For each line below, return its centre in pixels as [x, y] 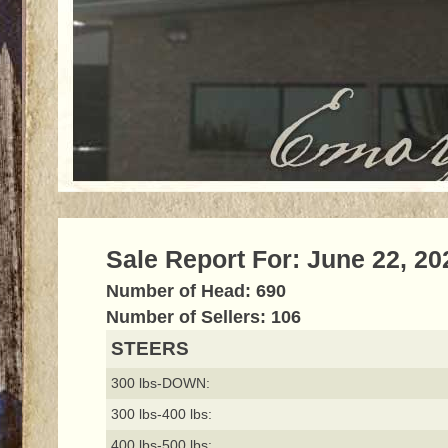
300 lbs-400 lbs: [161, 414]
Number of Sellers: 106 [203, 317]
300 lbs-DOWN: [160, 383]
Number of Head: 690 [195, 291]
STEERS [149, 349]
